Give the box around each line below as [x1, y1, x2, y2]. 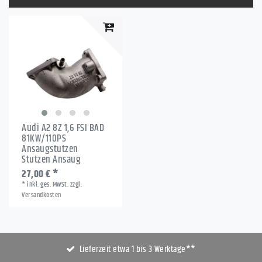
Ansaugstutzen [22, 141, 78, 157]
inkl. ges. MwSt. [27, 178, 69, 190]
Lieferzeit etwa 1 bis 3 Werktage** [79, 243, 196, 257]
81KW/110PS [22, 130, 67, 146]
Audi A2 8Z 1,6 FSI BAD [22, 120, 105, 136]
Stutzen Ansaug [22, 151, 81, 167]
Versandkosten [22, 189, 61, 201]
